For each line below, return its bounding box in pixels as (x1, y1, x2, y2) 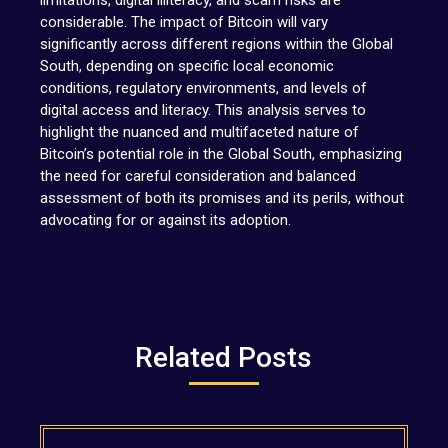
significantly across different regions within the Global (39, 35, 393, 53)
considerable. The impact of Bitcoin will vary (39, 13, 328, 31)
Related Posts (135, 341, 313, 374)
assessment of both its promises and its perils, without (39, 189, 404, 207)
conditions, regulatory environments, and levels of (39, 79, 367, 97)
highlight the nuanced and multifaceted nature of (39, 123, 359, 141)
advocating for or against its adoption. (39, 211, 291, 229)
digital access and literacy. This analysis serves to (39, 101, 366, 119)
